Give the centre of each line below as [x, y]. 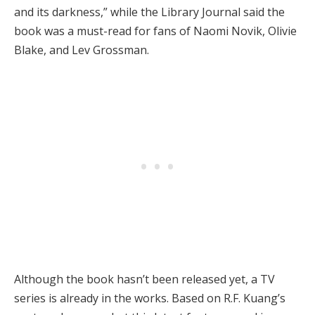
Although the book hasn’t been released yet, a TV [144, 279]
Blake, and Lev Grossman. [82, 50]
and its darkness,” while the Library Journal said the [149, 12]
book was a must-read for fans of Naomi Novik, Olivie [155, 31]
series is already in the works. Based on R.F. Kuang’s [150, 298]
